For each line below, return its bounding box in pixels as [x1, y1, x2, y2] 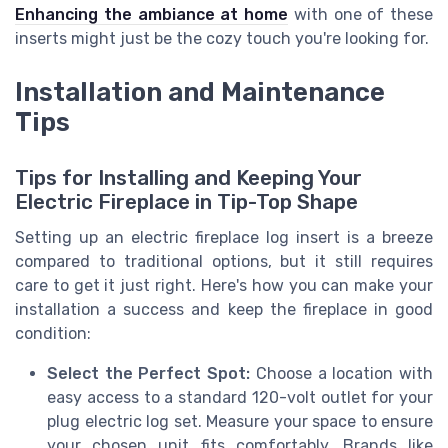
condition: [15, 324, 91, 344]
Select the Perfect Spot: [47, 364, 251, 384]
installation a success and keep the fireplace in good [15, 300, 433, 320]
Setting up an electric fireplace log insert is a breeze [15, 228, 433, 248]
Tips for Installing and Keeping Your [15, 166, 362, 191]
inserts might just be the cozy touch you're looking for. [15, 28, 429, 48]
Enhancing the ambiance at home [15, 4, 288, 24]
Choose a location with [250, 364, 434, 384]
